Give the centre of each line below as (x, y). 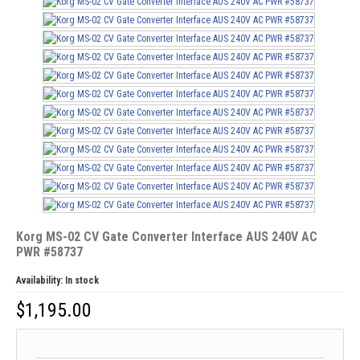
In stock (82, 280)
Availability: (40, 280)
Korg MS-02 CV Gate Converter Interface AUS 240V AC (166, 237)
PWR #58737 (49, 252)
